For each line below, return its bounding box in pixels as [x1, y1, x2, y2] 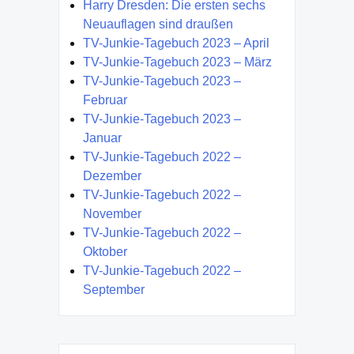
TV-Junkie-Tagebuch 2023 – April [83, 36, 269, 50]
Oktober [83, 244, 127, 258]
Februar [83, 92, 127, 107]
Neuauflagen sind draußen [83, 17, 233, 31]
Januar [83, 130, 122, 145]
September [83, 282, 145, 296]
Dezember [83, 168, 141, 183]
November [83, 206, 141, 220]
